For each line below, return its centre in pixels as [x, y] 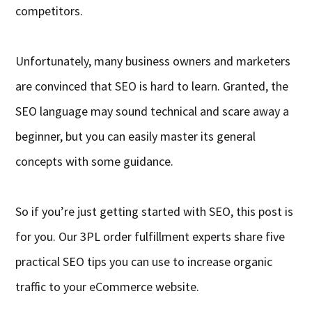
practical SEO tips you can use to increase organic [144, 262]
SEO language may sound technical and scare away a [153, 111]
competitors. [49, 11]
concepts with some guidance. [95, 162]
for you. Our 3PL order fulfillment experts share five [150, 237]
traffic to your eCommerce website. [108, 287]
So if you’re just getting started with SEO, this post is [155, 212]
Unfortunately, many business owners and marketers [153, 61]
